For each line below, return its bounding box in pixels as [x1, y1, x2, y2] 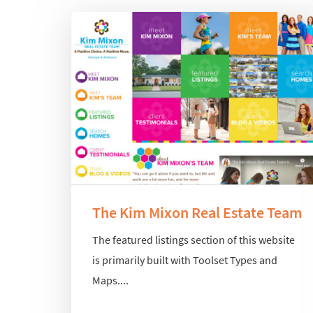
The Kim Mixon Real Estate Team [92, 203, 303, 223]
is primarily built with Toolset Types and [92, 252, 277, 267]
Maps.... [92, 272, 129, 287]
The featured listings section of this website [92, 232, 295, 247]
